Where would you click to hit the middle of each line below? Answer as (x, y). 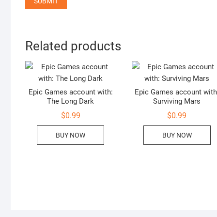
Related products (73, 46)
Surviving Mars (177, 101)
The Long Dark (71, 101)
